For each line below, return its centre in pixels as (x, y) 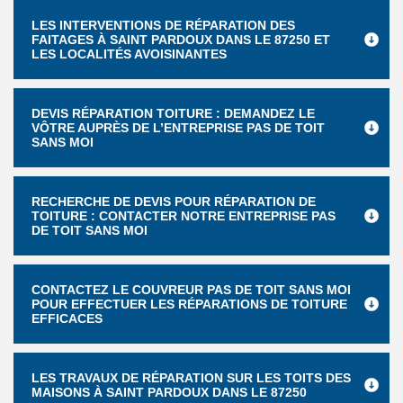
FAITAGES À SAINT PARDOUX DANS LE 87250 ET (181, 40)
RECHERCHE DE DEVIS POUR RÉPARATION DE (174, 201)
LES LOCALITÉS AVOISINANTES (129, 54)
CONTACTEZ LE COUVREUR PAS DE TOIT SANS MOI (191, 290)
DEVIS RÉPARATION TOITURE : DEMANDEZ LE (173, 113)
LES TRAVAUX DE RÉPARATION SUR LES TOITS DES (191, 378)
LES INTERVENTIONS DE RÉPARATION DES (163, 25)
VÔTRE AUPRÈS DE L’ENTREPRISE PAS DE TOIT (178, 128)
